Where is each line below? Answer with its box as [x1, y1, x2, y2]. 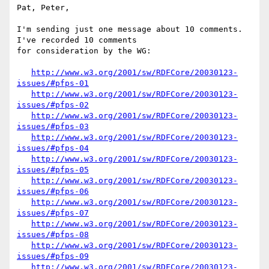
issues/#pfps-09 [17, 252, 89, 261]
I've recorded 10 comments [17, 35, 142, 45]
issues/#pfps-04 [17, 144, 89, 153]
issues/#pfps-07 [17, 208, 89, 218]
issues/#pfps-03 [17, 122, 89, 131]
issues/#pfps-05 [17, 165, 89, 175]
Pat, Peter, [17, 3, 70, 13]
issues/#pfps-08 [17, 230, 89, 240]
